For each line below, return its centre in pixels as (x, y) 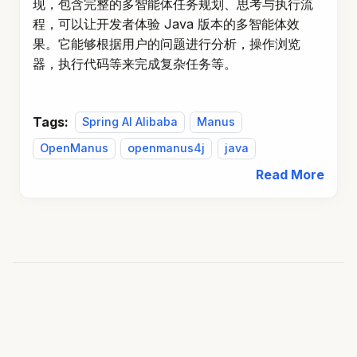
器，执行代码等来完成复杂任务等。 (135, 63)
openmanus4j (167, 148)
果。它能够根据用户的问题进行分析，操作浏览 (167, 43)
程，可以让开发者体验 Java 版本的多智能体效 (166, 24)
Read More (290, 174)
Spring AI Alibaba (130, 122)
